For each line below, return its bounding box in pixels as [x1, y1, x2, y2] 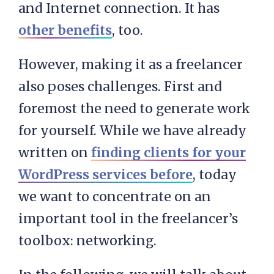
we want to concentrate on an [18, 188, 211, 206]
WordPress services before [18, 166, 193, 183]
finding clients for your [91, 144, 246, 161]
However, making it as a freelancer [18, 56, 243, 73]
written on [18, 144, 91, 161]
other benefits [18, 22, 112, 39]
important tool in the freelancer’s [18, 210, 238, 228]
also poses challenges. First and [18, 78, 222, 95]
